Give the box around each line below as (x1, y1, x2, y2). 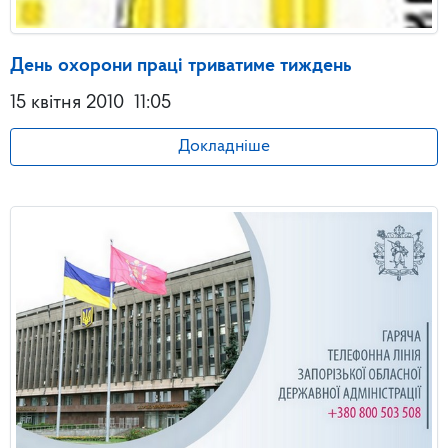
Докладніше (178, 137, 270, 155)
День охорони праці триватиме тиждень (10, 55, 352, 76)
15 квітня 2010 (10, 92, 124, 113)
